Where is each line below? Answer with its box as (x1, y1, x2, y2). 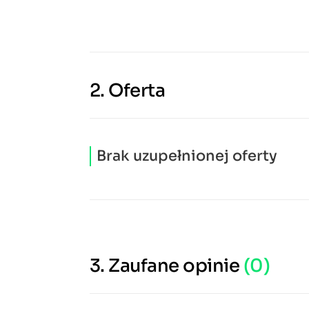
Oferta (108, 79, 166, 102)
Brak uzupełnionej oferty (97, 147, 277, 165)
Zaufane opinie (108, 255, 243, 277)
